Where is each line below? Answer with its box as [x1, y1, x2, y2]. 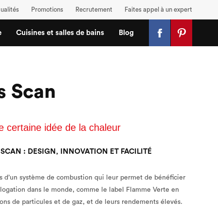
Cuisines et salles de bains [16, 29, 105, 36]
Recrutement [75, 6, 113, 13]
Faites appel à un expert [125, 6, 193, 13]
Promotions [31, 6, 64, 13]
